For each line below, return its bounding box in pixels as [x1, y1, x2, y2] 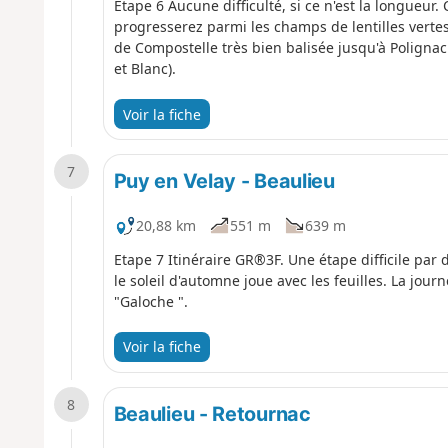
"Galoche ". [113, 291, 188, 311]
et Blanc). [113, 59, 176, 79]
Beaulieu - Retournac [113, 401, 311, 426]
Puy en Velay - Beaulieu [113, 169, 335, 194]
